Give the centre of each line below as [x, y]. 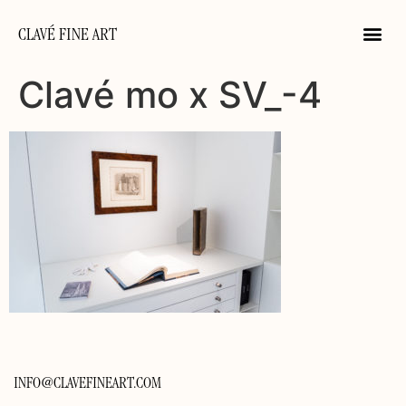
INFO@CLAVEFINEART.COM [87, 385]
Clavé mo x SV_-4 [170, 95]
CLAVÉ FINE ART [68, 36]
